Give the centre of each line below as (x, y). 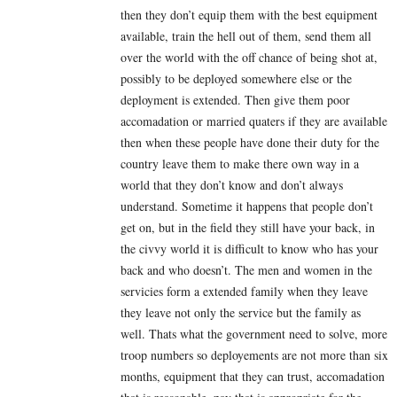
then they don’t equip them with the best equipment (249, 15)
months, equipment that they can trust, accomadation (253, 377)
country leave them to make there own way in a (240, 164)
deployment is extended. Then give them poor (235, 100)
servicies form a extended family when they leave (244, 292)
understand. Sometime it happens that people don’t (247, 206)
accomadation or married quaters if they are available (254, 121)
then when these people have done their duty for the (250, 143)
